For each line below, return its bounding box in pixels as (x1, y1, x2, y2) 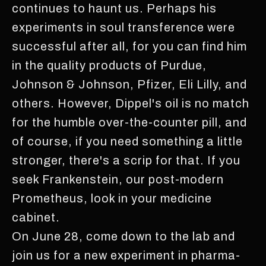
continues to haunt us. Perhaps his (12, 1, 217, 15)
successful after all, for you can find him (12, 39, 247, 53)
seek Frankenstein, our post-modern (12, 172, 224, 186)
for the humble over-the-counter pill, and (12, 115, 247, 129)
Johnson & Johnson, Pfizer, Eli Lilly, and (12, 77, 247, 91)
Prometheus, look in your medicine (12, 191, 212, 205)
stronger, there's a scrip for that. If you (12, 153, 240, 167)
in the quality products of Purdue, (12, 58, 207, 72)
